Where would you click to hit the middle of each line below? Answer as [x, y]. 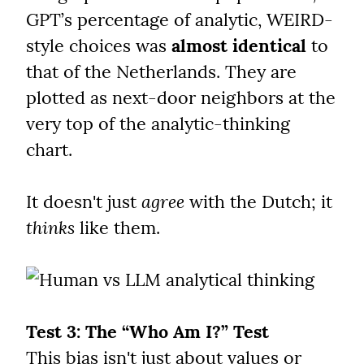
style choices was [99, 46]
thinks [50, 228]
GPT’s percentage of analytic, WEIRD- [180, 20]
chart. [49, 150]
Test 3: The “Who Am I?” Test [147, 332]
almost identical [239, 46]
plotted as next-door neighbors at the [181, 98]
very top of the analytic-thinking [158, 124]
